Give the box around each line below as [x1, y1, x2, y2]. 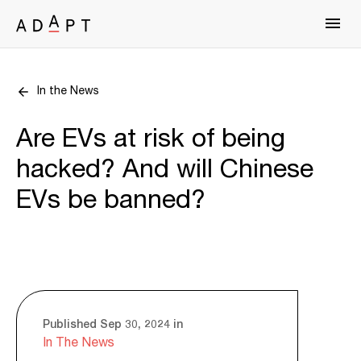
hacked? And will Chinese [16, 150, 313, 189]
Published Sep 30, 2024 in [43, 315, 183, 332]
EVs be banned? [16, 180, 205, 220]
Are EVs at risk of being [16, 119, 285, 159]
